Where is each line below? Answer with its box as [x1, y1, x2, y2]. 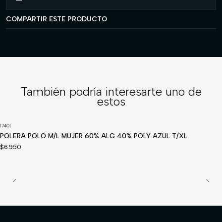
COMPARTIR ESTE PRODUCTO [6, 15, 107, 23]
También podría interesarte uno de [20, 84, 202, 99]
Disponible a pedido [1, 128, 58, 135]
